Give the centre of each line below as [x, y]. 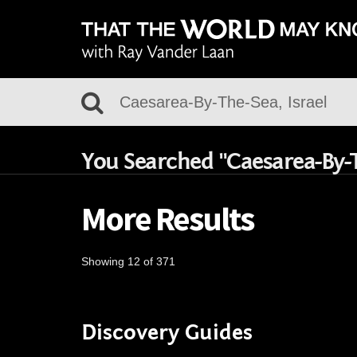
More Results [167, 218]
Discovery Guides [167, 333]
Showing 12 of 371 [128, 261]
